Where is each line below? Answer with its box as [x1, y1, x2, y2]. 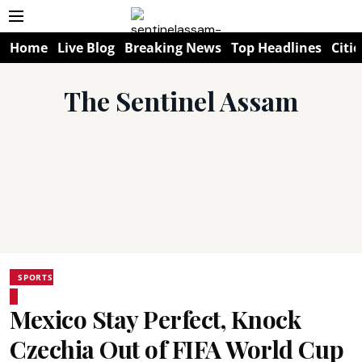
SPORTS [18, 271, 53, 283]
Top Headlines [231, 39, 322, 57]
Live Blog [57, 39, 115, 57]
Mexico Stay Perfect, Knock [10, 303, 301, 335]
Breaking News [124, 39, 221, 57]
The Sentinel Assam [64, 83, 298, 118]
